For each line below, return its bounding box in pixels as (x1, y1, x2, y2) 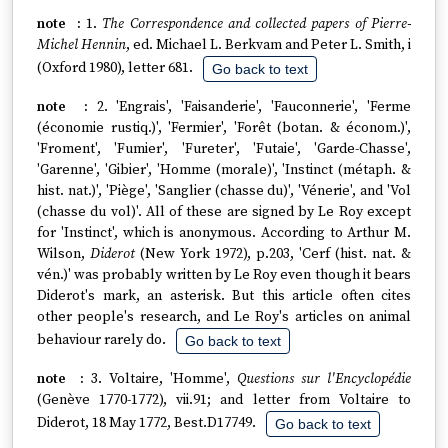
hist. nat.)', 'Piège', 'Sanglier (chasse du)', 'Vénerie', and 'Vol (37, 182, 411, 200)
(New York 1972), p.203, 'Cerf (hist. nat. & (135, 245, 411, 263)
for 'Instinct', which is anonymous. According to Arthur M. (37, 224, 411, 242)
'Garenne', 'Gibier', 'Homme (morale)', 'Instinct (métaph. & (37, 161, 411, 179)
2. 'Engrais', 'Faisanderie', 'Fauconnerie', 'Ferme (96, 98, 412, 116)
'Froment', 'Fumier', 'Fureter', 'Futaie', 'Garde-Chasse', (37, 140, 411, 158)
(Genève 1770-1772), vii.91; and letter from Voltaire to (37, 391, 411, 409)
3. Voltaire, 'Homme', (91, 370, 237, 388)
